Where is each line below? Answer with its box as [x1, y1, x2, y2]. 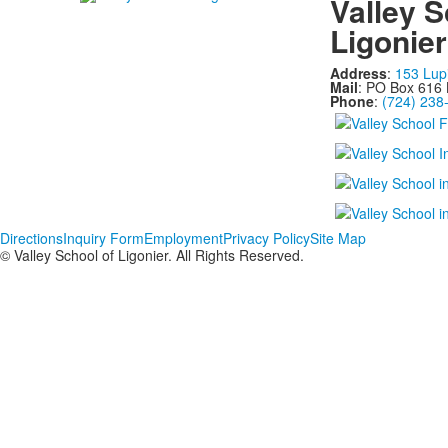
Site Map [310, 228, 366, 248]
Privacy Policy [223, 228, 310, 248]
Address [329, 63, 387, 83]
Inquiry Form [63, 228, 144, 248]
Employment [144, 228, 223, 248]
